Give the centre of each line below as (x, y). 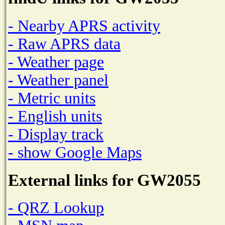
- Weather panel (58, 80)
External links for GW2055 (104, 180)
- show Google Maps (75, 152)
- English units (55, 116)
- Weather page (56, 62)
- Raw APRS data (64, 44)
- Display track (56, 134)
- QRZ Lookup (56, 208)
